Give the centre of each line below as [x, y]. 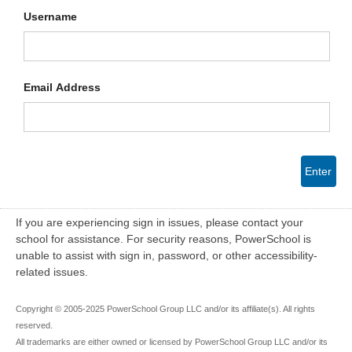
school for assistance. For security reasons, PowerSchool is [163, 239]
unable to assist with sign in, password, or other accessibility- [167, 255]
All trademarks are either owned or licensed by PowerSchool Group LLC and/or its [172, 342]
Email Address [62, 87]
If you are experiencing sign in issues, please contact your [159, 222]
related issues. [52, 272]
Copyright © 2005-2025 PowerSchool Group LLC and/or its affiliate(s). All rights [165, 309]
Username [50, 16]
